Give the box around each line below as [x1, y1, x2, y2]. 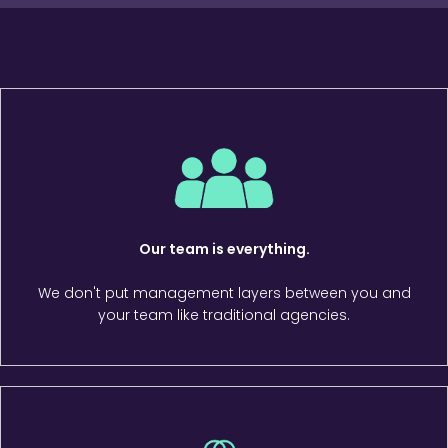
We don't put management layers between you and [37, 282, 411, 303]
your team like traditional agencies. [98, 304, 350, 325]
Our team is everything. [138, 238, 310, 259]
